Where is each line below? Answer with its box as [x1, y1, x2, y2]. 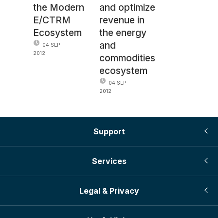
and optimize [99, 1, 156, 13]
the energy [99, 26, 147, 38]
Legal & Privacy [79, 185, 139, 196]
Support [93, 126, 125, 136]
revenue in [99, 14, 145, 26]
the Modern [33, 1, 84, 13]
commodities [99, 52, 156, 64]
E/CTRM [33, 14, 71, 26]
